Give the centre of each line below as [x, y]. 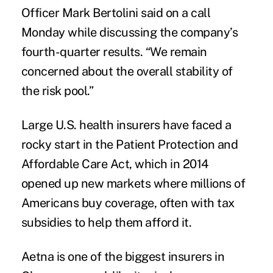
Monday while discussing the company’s [129, 32]
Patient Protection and [177, 144]
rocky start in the [69, 144]
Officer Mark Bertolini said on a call [116, 12]
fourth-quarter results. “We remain [114, 51]
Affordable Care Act [75, 164]
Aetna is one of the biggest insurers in [123, 256]
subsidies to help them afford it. [106, 222]
